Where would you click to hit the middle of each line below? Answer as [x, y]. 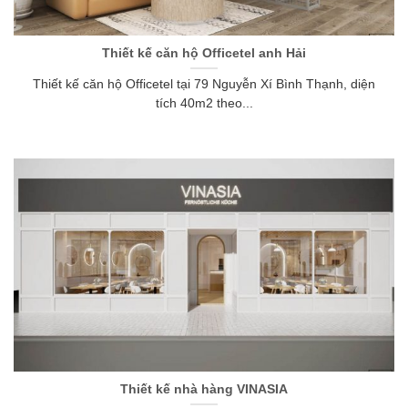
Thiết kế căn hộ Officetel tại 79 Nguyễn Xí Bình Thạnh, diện [204, 85]
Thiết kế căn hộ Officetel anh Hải [204, 53]
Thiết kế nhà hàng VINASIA [204, 389]
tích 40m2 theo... [204, 104]
